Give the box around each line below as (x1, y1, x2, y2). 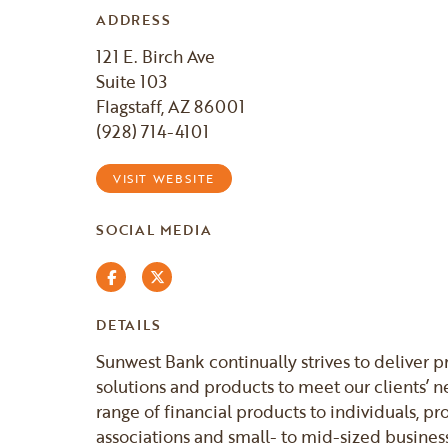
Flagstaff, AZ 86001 (96, 94, 245, 119)
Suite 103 (96, 69, 167, 94)
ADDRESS (96, 9, 171, 30)
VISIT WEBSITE (113, 169, 215, 188)
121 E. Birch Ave (96, 44, 215, 69)
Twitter (163, 264, 213, 287)
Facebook (114, 264, 182, 287)
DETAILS (96, 313, 161, 335)
